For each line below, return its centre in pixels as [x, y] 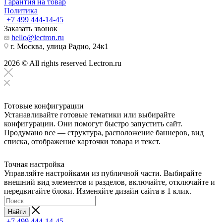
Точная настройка [34, 164]
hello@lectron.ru [38, 37]
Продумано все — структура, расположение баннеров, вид [104, 132]
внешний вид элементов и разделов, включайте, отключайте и [110, 182]
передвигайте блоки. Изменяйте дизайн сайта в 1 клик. [98, 191]
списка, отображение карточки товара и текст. [82, 141]
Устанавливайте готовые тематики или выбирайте [89, 114]
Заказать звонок [31, 28]
